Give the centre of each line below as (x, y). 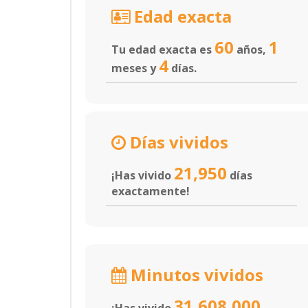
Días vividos (177, 142)
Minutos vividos (195, 275)
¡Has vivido (143, 175)
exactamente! (151, 191)
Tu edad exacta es (163, 49)
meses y (135, 68)
